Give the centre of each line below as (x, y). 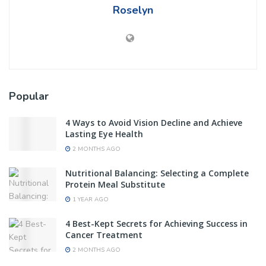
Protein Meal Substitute (115, 184)
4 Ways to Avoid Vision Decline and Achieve (154, 122)
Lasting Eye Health (104, 134)
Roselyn (133, 10)
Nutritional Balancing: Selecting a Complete (157, 173)
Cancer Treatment (104, 235)
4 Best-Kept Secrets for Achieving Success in (156, 223)
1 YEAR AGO (90, 199)
